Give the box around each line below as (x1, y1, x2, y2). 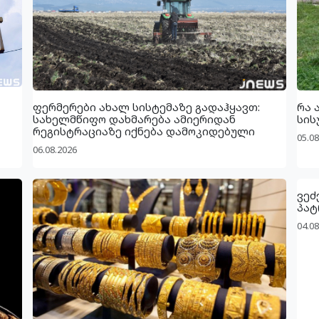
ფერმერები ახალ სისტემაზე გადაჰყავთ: (32, 99, 260, 114)
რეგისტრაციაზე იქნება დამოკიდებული (32, 123, 255, 138)
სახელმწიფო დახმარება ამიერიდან (32, 111, 236, 126)
